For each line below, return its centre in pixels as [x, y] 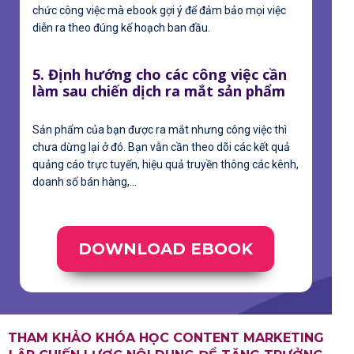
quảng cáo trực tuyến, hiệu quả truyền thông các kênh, [166, 164]
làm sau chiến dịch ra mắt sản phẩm [159, 90]
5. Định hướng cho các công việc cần [160, 74]
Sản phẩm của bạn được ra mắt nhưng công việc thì [160, 129]
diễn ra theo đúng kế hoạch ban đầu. [121, 27]
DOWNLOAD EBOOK [166, 249]
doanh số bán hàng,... [85, 181]
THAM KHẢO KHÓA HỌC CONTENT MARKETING [166, 338]
